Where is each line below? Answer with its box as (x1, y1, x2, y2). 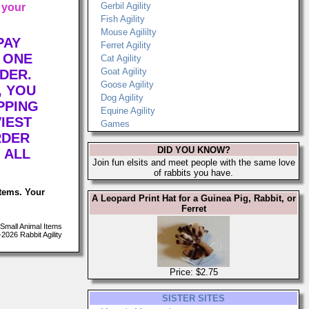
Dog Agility (101, 92, 143, 103)
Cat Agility (101, 53, 141, 63)
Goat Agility (101, 66, 147, 77)
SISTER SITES (162, 293, 225, 303)
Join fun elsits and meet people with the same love (92, 157, 295, 168)
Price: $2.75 (169, 267, 218, 277)
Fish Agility (101, 14, 145, 24)
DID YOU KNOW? (157, 145, 230, 155)
